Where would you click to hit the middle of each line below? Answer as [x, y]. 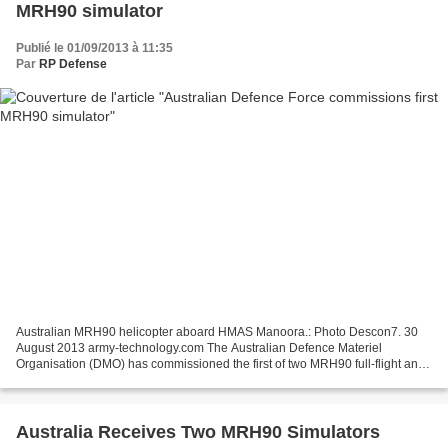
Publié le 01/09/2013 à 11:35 [94, 48]
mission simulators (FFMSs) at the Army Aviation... [151, 379]
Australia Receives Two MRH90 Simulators [198, 431]
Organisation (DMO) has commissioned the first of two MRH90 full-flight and [220, 363]
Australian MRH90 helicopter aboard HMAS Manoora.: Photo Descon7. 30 [217, 331]
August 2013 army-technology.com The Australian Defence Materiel [199, 347]
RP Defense [73, 64]
